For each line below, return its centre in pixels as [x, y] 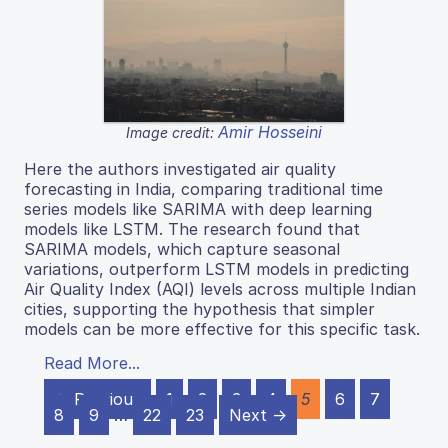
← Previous [97, 399]
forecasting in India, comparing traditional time [203, 189]
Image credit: [172, 133]
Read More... [92, 363]
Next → [258, 415]
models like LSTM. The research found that [192, 229]
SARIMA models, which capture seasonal [182, 249]
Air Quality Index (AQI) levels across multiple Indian [220, 289]
